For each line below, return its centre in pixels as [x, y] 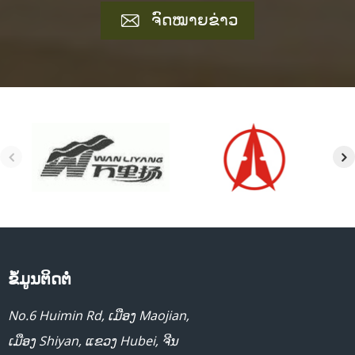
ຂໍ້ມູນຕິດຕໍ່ [40, 279]
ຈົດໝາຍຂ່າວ [195, 20]
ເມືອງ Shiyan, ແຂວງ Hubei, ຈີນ [93, 341]
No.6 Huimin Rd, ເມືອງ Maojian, [99, 316]
